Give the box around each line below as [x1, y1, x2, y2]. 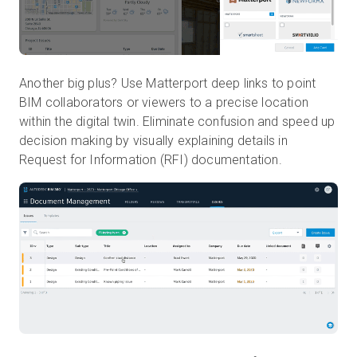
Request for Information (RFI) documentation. [19, 151, 289, 167]
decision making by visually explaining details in [19, 132, 288, 148]
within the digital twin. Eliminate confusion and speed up [19, 113, 335, 129]
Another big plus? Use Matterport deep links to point [19, 75, 316, 91]
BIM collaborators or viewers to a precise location [19, 94, 309, 110]
